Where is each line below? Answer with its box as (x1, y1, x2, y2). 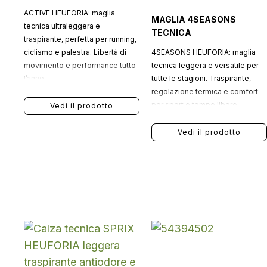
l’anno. (24, 74, 46, 83)
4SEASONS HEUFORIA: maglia (151, 48, 256, 57)
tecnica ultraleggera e (24, 21, 100, 30)
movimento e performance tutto (24, 61, 136, 70)
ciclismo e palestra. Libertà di (24, 48, 126, 57)
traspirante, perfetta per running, (24, 35, 136, 44)
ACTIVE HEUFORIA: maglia (24, 8, 115, 17)
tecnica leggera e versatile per (151, 61, 259, 70)
